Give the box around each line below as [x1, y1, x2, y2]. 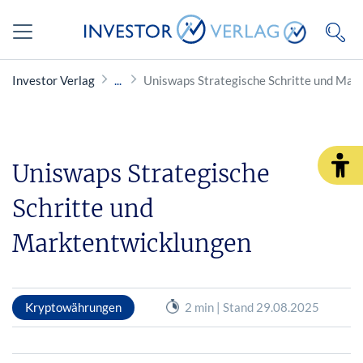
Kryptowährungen [25, 299, 122, 314]
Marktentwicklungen [12, 228, 252, 258]
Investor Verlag [12, 73, 95, 88]
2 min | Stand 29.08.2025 [184, 299, 319, 314]
